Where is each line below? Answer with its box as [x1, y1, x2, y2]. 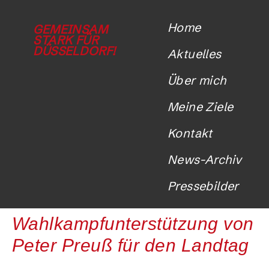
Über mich [168, 73, 226, 88]
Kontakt [168, 125, 213, 141]
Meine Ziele [168, 99, 234, 115]
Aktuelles [168, 46, 222, 62]
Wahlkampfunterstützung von [12, 213, 254, 234]
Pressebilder [168, 178, 239, 194]
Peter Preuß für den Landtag [12, 235, 249, 255]
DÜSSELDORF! [33, 43, 116, 59]
